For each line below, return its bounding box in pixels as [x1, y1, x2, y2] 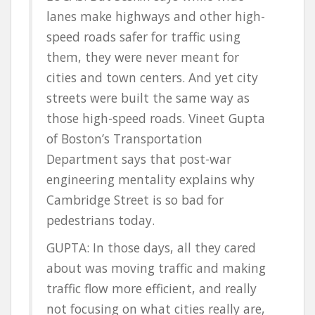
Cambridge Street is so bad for [46, 191, 224, 208]
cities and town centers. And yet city [46, 68, 258, 86]
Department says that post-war [46, 150, 231, 167]
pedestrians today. [46, 211, 155, 229]
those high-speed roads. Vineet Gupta [46, 109, 265, 127]
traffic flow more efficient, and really [46, 279, 257, 297]
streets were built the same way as [46, 89, 250, 106]
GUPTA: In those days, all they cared [46, 238, 256, 256]
